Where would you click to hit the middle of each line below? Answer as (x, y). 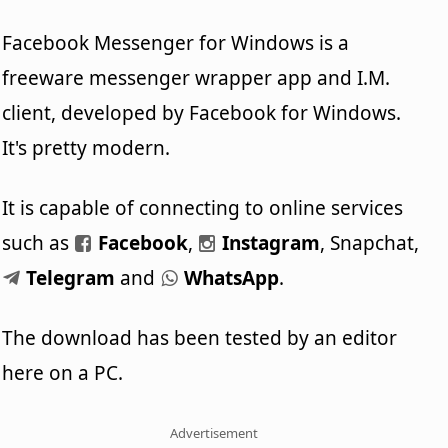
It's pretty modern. (86, 147)
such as (38, 242)
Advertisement (214, 432)
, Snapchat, (370, 242)
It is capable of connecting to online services (203, 207)
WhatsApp (229, 277)
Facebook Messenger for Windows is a (176, 42)
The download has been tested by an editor (200, 337)
